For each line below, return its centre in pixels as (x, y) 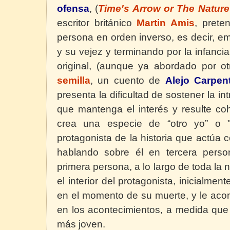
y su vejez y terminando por (121, 52)
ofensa (73, 9)
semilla (74, 81)
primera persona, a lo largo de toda (136, 167)
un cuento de (131, 81)
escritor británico (97, 23)
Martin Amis (166, 23)
